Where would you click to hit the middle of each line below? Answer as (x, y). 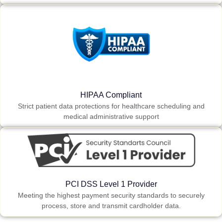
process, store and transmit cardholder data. (111, 205)
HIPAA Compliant (111, 95)
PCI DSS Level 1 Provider (111, 184)
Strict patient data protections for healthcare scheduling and (111, 106)
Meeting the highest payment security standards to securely (111, 195)
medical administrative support (111, 116)
